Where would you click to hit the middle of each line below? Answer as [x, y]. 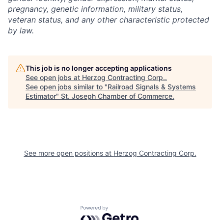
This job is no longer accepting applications [99, 68]
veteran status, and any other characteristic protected [109, 20]
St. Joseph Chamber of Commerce [117, 96]
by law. [21, 31]
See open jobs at [54, 78]
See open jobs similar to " [67, 87]
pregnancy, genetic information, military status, [95, 9]
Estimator [41, 96]
